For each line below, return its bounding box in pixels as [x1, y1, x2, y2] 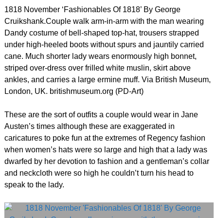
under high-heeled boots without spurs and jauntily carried [4, 40, 204, 49]
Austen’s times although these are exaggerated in [4, 122, 175, 131]
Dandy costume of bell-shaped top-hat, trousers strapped [4, 29, 199, 37]
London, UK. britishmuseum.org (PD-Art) [4, 87, 144, 96]
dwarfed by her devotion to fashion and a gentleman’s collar [4, 157, 209, 166]
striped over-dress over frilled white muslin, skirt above [4, 64, 191, 73]
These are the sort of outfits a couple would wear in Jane [4, 110, 198, 119]
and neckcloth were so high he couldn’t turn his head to [4, 169, 194, 178]
